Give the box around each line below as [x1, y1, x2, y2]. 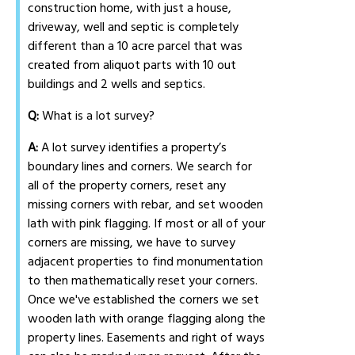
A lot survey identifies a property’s [38, 139, 227, 157]
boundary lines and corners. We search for [28, 158, 253, 176]
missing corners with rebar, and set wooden [28, 196, 264, 214]
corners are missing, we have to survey [28, 234, 236, 252]
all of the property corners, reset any [28, 177, 227, 195]
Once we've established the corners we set [28, 291, 260, 309]
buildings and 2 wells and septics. [28, 75, 206, 94]
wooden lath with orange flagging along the [28, 310, 266, 328]
